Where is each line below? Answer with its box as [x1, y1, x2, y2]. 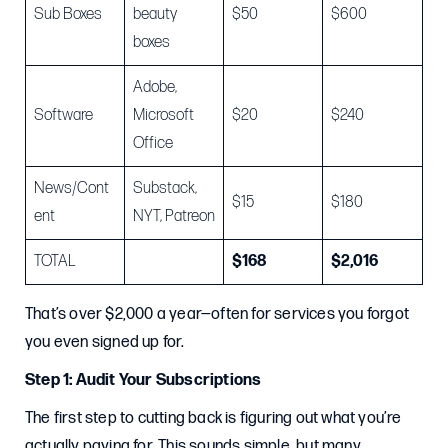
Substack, [133, 179, 197, 198]
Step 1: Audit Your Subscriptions [25, 371, 262, 390]
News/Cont [34, 179, 109, 198]
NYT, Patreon [133, 207, 215, 226]
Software [34, 106, 93, 125]
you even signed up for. [25, 333, 185, 352]
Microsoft [133, 106, 194, 125]
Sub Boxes [34, 5, 102, 24]
